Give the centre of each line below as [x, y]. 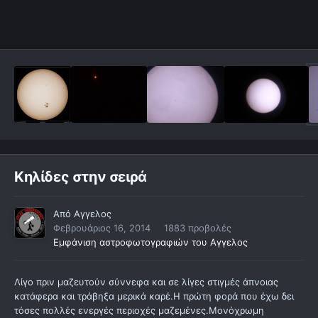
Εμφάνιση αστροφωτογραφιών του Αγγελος [150, 242]
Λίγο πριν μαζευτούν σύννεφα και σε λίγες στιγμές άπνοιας [146, 282]
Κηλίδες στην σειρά [81, 177]
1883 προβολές [198, 228]
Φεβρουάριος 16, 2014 [102, 228]
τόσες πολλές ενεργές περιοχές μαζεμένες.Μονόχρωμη [139, 311]
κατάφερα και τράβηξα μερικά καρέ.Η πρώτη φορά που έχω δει [154, 296]
